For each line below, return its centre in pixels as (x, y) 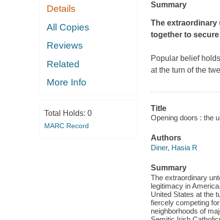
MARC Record (66, 125)
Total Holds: (66, 113)
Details (61, 9)
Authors (166, 138)
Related (63, 64)
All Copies (68, 27)
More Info (67, 82)
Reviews (65, 46)
